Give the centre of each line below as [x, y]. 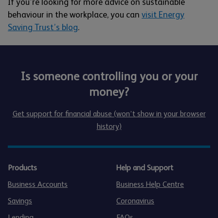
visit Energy [163, 14]
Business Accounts [38, 184]
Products [22, 167]
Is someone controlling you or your [109, 76]
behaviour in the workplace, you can [75, 14]
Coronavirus [135, 200]
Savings [20, 200]
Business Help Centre [150, 184]
